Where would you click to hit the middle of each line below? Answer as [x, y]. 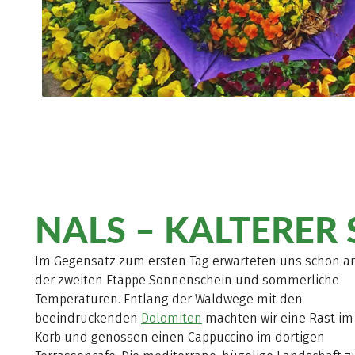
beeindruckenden [88, 319]
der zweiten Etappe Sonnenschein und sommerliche [187, 281]
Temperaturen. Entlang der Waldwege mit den [169, 300]
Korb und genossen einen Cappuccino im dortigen [180, 338]
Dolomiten [172, 319]
